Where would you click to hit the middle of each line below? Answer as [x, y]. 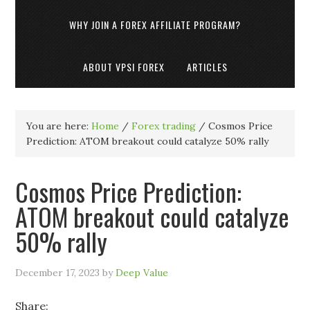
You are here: [59, 126]
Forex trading [164, 126]
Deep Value [142, 273]
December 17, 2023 [58, 273]
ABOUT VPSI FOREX [124, 67]
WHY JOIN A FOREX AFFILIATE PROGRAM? [155, 25]
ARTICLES [207, 67]
